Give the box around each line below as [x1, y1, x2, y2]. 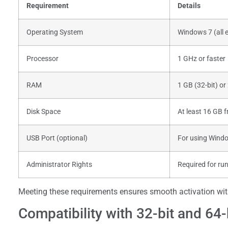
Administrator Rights [26, 160, 92, 169]
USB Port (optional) [26, 133, 88, 142]
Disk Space [26, 107, 61, 116]
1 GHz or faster [178, 54, 225, 63]
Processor [26, 54, 59, 63]
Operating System [26, 27, 83, 37]
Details [178, 1, 201, 10]
